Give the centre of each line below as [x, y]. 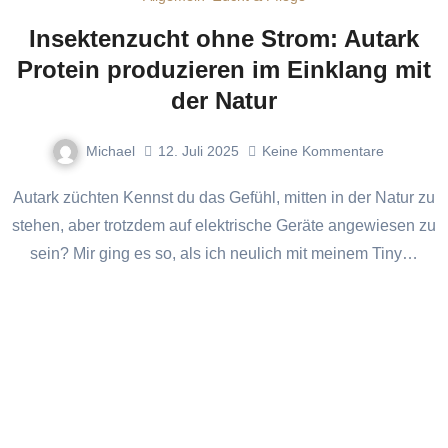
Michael [110, 150]
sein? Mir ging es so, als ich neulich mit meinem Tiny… [224, 254]
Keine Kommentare [323, 150]
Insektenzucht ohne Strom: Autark [224, 38]
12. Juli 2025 [198, 150]
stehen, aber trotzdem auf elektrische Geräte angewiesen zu [224, 226]
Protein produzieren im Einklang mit [224, 69]
